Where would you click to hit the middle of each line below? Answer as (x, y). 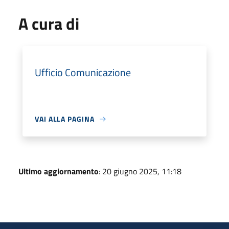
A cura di (49, 24)
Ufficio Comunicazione (83, 72)
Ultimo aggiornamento (59, 171)
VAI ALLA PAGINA (65, 119)
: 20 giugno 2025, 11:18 (140, 171)
